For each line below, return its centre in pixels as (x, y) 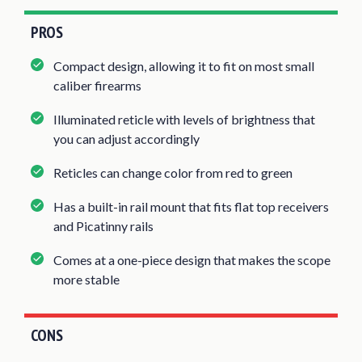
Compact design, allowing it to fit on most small (184, 65)
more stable (86, 279)
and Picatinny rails (103, 225)
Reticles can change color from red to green (173, 172)
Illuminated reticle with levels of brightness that (184, 119)
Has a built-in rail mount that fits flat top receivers (191, 206)
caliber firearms (97, 85)
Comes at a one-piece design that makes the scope (192, 259)
